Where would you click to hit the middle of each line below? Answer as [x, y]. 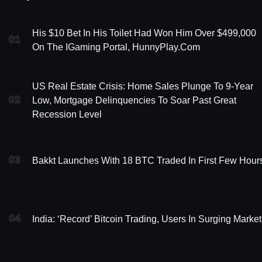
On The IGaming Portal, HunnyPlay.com [116, 47]
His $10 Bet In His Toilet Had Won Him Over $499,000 [144, 33]
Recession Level [67, 115]
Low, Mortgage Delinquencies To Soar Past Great [134, 101]
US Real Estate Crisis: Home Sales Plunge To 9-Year [143, 87]
